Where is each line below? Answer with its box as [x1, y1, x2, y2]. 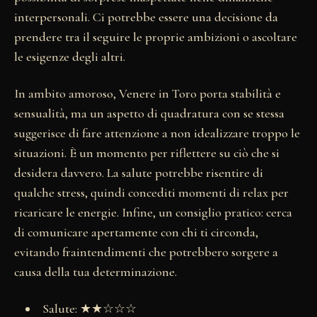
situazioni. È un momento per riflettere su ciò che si [14, 144, 279, 161]
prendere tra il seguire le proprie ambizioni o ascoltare [14, 28, 297, 45]
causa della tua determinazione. [14, 263, 177, 279]
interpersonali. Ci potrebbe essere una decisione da [14, 8, 278, 25]
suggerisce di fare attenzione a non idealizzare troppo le [14, 125, 300, 141]
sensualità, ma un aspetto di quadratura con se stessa [14, 105, 284, 121]
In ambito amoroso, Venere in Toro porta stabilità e [14, 85, 281, 101]
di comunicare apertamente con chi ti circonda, [14, 224, 258, 240]
